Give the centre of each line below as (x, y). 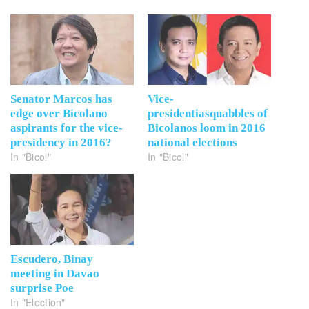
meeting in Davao (55, 273)
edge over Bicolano (59, 114)
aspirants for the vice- (67, 128)
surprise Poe (42, 288)
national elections (192, 143)
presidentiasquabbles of (208, 114)
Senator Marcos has (61, 99)
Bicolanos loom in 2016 (207, 128)
